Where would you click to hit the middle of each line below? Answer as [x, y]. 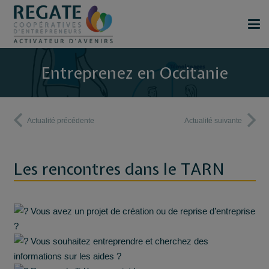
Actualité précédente [61, 121]
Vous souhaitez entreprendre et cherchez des [118, 241]
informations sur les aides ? [67, 256]
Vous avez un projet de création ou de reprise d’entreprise [141, 211]
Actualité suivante [213, 121]
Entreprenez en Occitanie [134, 72]
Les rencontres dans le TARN [119, 168]
